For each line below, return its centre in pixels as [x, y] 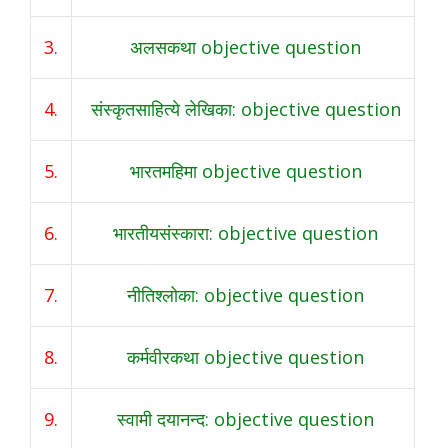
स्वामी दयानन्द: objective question [245, 419]
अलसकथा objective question [245, 47]
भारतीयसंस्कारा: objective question [245, 233]
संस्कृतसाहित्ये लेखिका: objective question [245, 109]
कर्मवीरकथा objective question [245, 357]
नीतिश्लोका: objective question [245, 295]
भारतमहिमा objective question [245, 171]
